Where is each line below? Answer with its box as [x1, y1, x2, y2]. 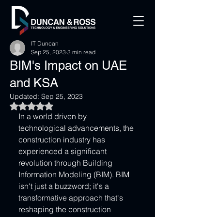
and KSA [10, 76, 58, 90]
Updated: [10, 92, 41, 101]
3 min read [67, 48, 95, 56]
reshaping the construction [18, 204, 113, 214]
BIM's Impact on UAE [10, 58, 127, 73]
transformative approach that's [18, 193, 125, 202]
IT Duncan [31, 40, 59, 47]
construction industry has [18, 135, 107, 144]
